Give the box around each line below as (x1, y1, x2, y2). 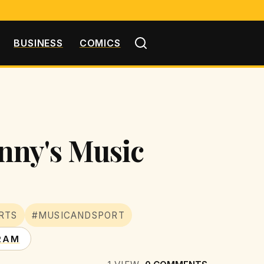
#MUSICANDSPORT (31, 209, 125, 221)
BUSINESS (14, 37, 63, 49)
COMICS (79, 37, 121, 49)
